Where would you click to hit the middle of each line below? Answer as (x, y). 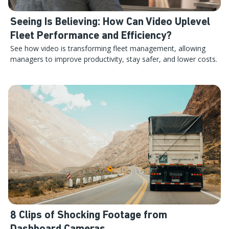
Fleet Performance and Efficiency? (91, 36)
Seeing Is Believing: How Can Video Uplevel (110, 22)
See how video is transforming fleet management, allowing (108, 48)
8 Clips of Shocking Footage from (89, 215)
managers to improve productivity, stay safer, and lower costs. (114, 59)
